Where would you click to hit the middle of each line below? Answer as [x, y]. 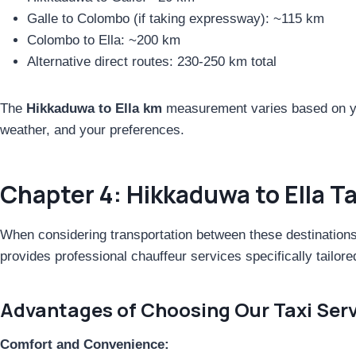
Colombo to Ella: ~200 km [104, 40]
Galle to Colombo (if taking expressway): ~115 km [176, 18]
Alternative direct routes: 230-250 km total [152, 61]
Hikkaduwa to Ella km [94, 108]
